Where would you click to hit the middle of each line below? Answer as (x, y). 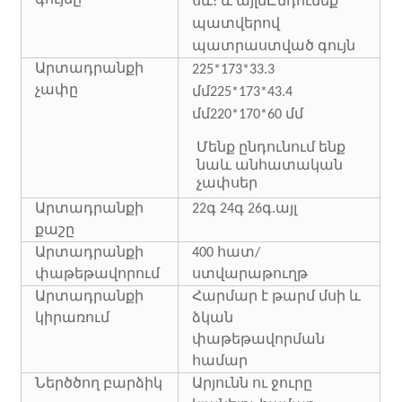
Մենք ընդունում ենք (271, 148)
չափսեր (227, 184)
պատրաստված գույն (274, 46)
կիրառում (73, 318)
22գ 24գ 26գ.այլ (245, 209)
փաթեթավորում (98, 274)
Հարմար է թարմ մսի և (277, 297)
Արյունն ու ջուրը (253, 384)
